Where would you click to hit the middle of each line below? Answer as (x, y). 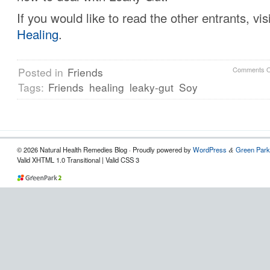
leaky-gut (152, 87)
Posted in (42, 72)
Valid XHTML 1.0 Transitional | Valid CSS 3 (78, 159)
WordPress (210, 149)
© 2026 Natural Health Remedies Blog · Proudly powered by (105, 149)
